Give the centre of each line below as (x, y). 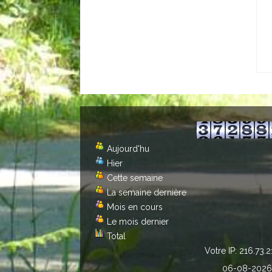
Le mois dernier (138, 222)
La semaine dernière (147, 192)
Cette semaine (135, 178)
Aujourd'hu (128, 149)
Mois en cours (135, 207)
